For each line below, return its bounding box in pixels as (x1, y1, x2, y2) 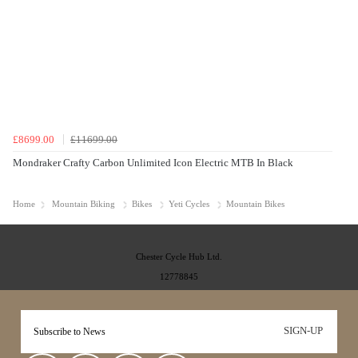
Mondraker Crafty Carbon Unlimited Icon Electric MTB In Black (13, 157, 293, 169)
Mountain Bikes (226, 199, 284, 209)
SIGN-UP (284, 325, 324, 337)
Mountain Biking (52, 199, 115, 209)
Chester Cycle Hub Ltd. (136, 251, 222, 261)
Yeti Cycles (169, 199, 209, 209)
